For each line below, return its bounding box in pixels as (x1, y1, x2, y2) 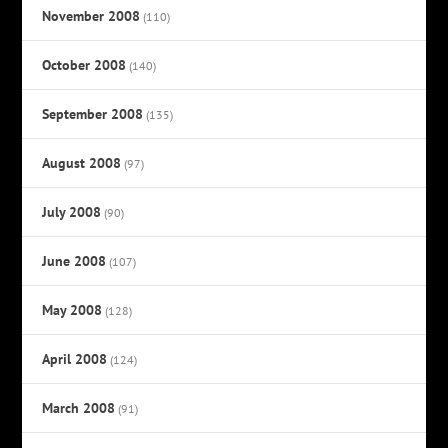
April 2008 (42, 350, 108, 369)
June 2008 (42, 252, 107, 271)
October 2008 (42, 56, 127, 75)
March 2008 (42, 399, 116, 418)
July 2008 (42, 203, 102, 222)
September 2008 (42, 105, 144, 124)
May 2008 (42, 301, 103, 320)
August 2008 (42, 154, 122, 173)
